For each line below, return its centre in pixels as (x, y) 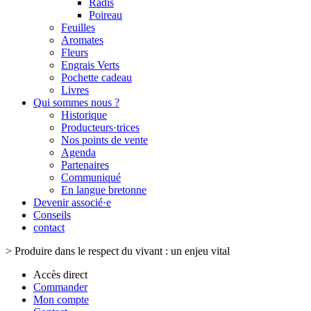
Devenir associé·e (72, 202)
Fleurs (75, 52)
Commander (60, 287)
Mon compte (61, 300)
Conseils (52, 215)
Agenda (78, 152)
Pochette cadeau (96, 77)
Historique (84, 115)
